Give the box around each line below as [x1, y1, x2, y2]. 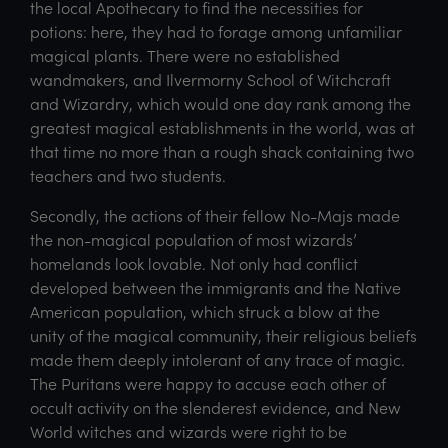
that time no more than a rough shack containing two [30, 140, 414, 162]
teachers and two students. [30, 164, 226, 186]
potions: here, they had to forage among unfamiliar [30, 20, 402, 42]
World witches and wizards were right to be [30, 420, 347, 442]
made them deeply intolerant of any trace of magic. [30, 348, 405, 370]
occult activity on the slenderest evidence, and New [30, 396, 401, 418]
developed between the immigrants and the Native [30, 276, 401, 298]
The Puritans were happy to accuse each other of [30, 372, 386, 394]
